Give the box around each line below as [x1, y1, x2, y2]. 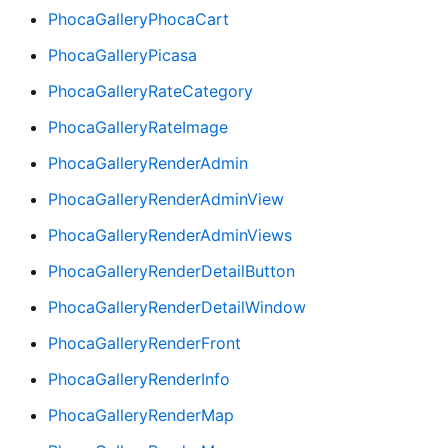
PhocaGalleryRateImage [48, 116, 228, 137]
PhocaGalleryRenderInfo [48, 368, 230, 389]
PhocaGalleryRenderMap [48, 404, 234, 425]
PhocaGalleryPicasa [48, 44, 197, 65]
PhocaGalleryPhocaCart [48, 8, 229, 29]
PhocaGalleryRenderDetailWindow [48, 296, 306, 317]
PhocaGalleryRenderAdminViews [48, 224, 292, 245]
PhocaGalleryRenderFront [48, 332, 241, 353]
